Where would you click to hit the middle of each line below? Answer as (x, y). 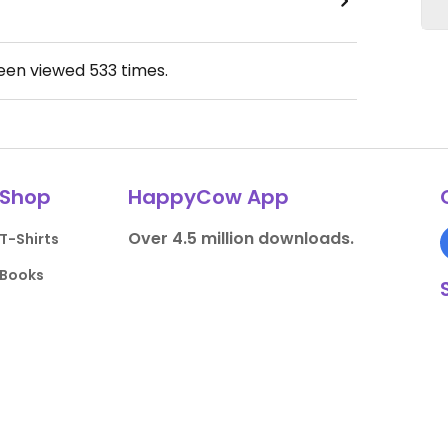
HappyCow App (208, 197)
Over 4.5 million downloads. (240, 238)
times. (142, 70)
